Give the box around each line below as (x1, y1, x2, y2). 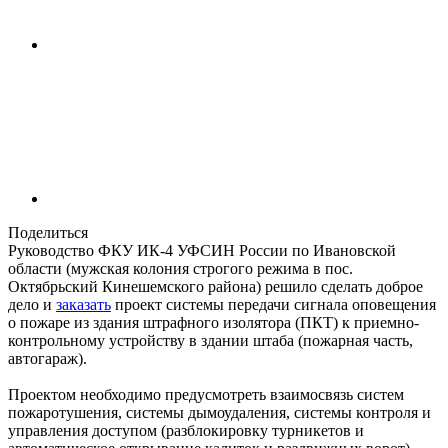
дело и (8, 296, 56, 314)
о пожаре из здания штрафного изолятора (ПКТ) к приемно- (8, 314, 419, 332)
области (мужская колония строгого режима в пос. (8, 260, 353, 278)
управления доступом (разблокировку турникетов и (8, 422, 364, 440)
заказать (56, 296, 111, 314)
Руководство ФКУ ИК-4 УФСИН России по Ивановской (8, 242, 396, 260)
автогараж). (8, 350, 87, 368)
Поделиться (8, 224, 88, 242)
